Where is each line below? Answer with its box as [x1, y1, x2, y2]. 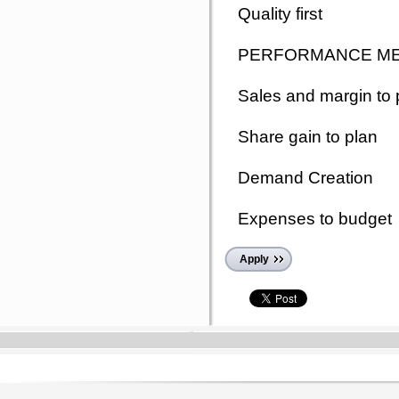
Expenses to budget [238, 208, 392, 228]
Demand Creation [238, 167, 373, 187]
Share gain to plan [238, 126, 378, 146]
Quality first [238, 4, 322, 23]
